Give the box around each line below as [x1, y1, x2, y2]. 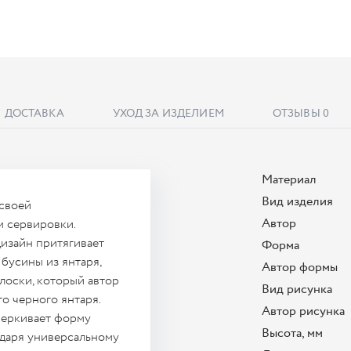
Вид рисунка [262, 280, 332, 299]
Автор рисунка [262, 302, 345, 320]
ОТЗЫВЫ [272, 106, 320, 121]
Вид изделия [262, 193, 333, 211]
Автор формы [262, 259, 338, 277]
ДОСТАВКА [4, 106, 64, 121]
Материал [262, 171, 317, 189]
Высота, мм [262, 324, 323, 342]
